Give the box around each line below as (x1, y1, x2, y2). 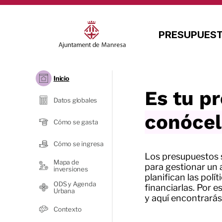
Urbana (54, 187, 75, 195)
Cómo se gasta (54, 118, 98, 126)
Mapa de (54, 158, 79, 166)
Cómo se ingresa (54, 140, 104, 148)
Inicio (54, 74, 69, 83)
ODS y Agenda (54, 180, 96, 188)
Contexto (54, 205, 82, 214)
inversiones (54, 165, 88, 173)
